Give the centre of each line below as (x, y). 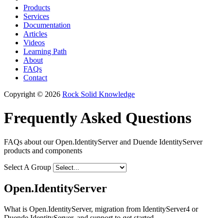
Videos (34, 43)
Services (36, 16)
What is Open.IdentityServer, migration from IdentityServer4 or (101, 209)
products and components (43, 150)
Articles (35, 34)
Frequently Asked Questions (98, 118)
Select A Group (27, 167)
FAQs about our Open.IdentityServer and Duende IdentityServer (103, 142)
